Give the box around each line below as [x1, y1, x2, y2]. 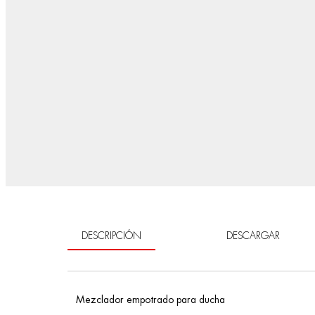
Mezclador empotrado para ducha [76, 294, 225, 304]
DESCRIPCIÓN [82, 230, 141, 240]
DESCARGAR [226, 230, 280, 240]
